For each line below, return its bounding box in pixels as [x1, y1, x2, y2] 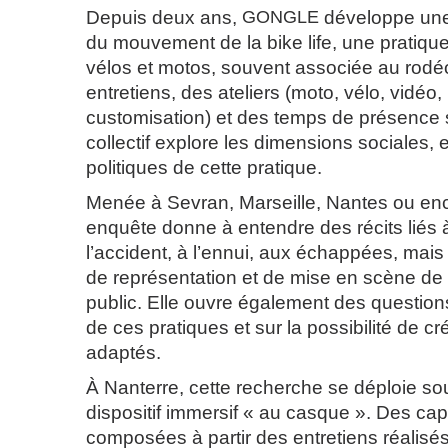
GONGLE [242, 7, 319, 27]
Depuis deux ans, [86, 7, 242, 28]
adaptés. [86, 342, 161, 363]
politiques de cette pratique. [86, 157, 322, 178]
